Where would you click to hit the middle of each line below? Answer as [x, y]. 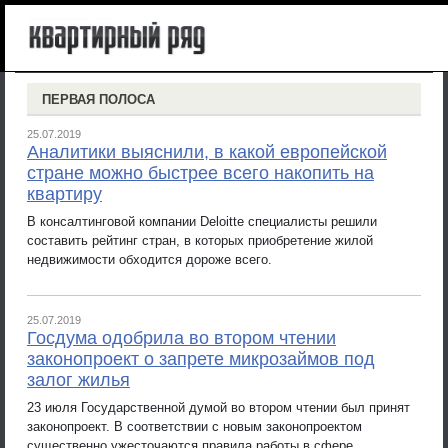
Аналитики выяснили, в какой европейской [207, 152]
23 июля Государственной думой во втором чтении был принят [218, 407]
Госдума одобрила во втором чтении [181, 338]
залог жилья [78, 380]
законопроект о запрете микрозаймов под [201, 359]
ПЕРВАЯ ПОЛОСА [98, 99]
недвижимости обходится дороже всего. [149, 259]
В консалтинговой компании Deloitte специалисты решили [202, 221]
